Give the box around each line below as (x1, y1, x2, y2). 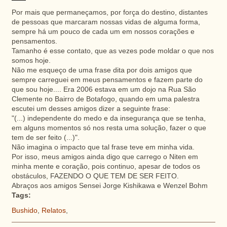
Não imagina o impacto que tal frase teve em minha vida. (11, 143, 195, 151)
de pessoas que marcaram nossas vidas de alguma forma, (11, 18, 200, 26)
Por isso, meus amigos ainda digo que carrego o (11, 153, 169, 161)
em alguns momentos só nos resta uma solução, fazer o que (11, 124, 206, 132)
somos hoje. (11, 56, 51, 64)
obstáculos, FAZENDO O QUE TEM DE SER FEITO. (11, 172, 179, 180)
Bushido (11, 206, 37, 214)
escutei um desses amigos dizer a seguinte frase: (11, 104, 170, 112)
